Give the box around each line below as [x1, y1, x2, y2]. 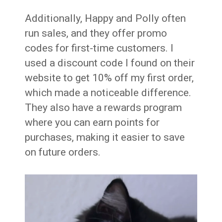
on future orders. [25, 146, 101, 158]
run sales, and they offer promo [25, 27, 167, 39]
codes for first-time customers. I [25, 42, 174, 54]
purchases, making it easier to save [25, 131, 185, 143]
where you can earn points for [25, 116, 160, 128]
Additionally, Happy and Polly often [25, 12, 186, 24]
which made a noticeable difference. [25, 86, 192, 99]
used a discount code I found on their [25, 56, 195, 69]
